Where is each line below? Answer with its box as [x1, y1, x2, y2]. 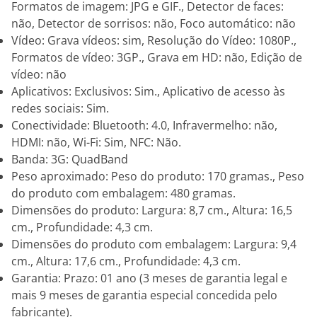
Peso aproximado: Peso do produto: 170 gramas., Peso [11, 168, 304, 184]
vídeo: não [11, 67, 67, 82]
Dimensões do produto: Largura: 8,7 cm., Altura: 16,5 [11, 202, 292, 218]
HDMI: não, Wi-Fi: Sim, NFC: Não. [11, 134, 181, 150]
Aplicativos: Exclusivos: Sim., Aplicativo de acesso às [11, 83, 285, 99]
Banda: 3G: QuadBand [11, 151, 128, 167]
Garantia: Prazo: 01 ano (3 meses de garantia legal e [11, 270, 287, 286]
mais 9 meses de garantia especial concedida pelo [11, 287, 277, 303]
